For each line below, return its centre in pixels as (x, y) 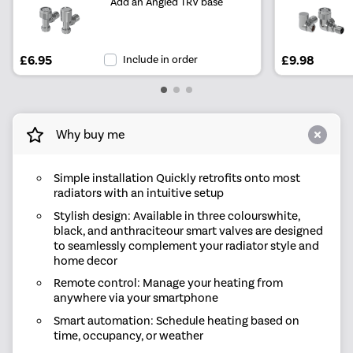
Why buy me (91, 134)
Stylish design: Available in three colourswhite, (176, 216)
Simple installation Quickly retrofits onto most (176, 178)
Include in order (161, 59)
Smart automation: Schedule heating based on (176, 321)
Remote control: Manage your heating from (168, 283)
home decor (85, 260)
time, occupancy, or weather (128, 336)
